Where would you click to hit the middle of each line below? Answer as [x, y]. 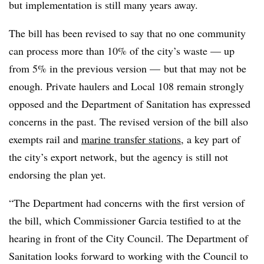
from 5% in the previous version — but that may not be [128, 68]
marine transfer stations [131, 139]
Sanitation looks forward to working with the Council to [128, 255]
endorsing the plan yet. [57, 174]
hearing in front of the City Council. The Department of [128, 238]
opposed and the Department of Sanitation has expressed [130, 103]
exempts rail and [45, 139]
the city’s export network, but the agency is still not [118, 156]
